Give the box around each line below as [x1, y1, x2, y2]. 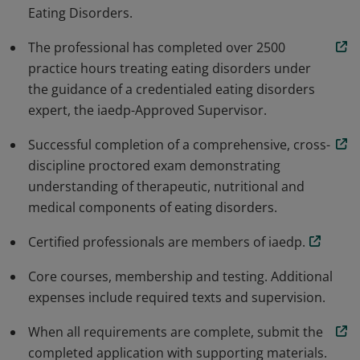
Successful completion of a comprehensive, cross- [28, 136, 330, 153]
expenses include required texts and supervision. [28, 288, 325, 306]
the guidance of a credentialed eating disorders [28, 80, 315, 98]
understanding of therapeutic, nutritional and [28, 178, 305, 195]
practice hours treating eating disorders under [28, 59, 311, 77]
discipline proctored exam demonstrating [28, 157, 280, 174]
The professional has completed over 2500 [28, 39, 285, 56]
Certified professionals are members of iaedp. [28, 233, 305, 251]
